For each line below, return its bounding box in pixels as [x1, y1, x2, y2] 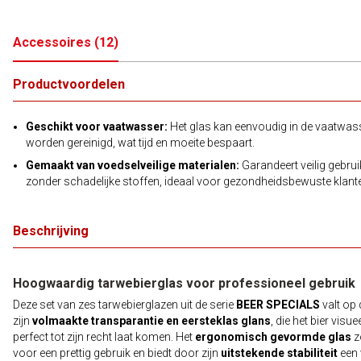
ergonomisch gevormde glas [195, 330, 351, 343]
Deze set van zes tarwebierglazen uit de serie [13, 298, 236, 311]
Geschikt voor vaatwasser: [26, 120, 168, 133]
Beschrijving [13, 223, 89, 239]
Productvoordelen [13, 77, 125, 92]
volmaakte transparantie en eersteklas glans [32, 314, 271, 327]
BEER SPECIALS [236, 298, 320, 311]
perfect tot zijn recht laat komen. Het [13, 330, 195, 343]
